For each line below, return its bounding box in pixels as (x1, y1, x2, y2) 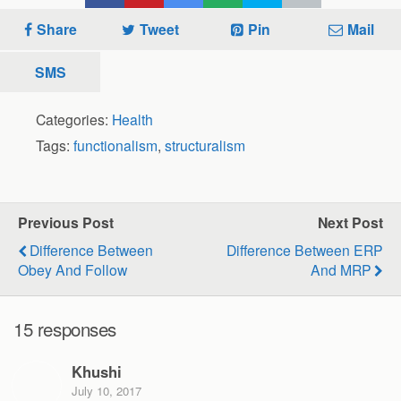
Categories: (36, 109, 112, 130)
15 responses (13, 315, 117, 342)
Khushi (72, 360, 122, 382)
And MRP (311, 260, 371, 280)
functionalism (73, 135, 158, 156)
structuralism (165, 135, 245, 156)
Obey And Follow (18, 260, 127, 280)
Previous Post (18, 212, 114, 234)
